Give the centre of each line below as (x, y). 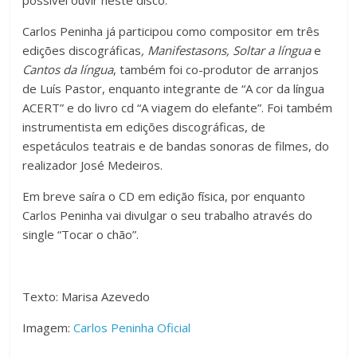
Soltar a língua (274, 50)
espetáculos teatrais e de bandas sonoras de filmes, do (176, 145)
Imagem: (48, 327)
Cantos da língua (68, 69)
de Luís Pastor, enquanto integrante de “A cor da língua (174, 88)
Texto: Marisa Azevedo (86, 296)
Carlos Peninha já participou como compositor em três (171, 31)
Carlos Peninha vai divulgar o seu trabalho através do (168, 215)
